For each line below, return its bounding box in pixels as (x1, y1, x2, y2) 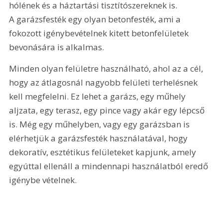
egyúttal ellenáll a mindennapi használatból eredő (9, 160, 211, 172)
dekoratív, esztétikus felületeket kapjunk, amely (9, 146, 199, 158)
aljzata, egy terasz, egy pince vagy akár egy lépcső (9, 105, 207, 116)
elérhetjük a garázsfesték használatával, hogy (9, 132, 190, 144)
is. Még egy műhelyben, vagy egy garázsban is (9, 118, 192, 130)
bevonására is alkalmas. (9, 41, 105, 53)
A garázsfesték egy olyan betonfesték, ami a (9, 13, 183, 25)
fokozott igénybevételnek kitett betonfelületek (9, 27, 191, 39)
